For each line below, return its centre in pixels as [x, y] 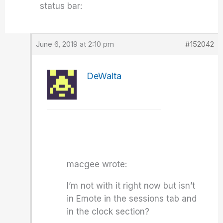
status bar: [61, 6]
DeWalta [104, 76]
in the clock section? [108, 212]
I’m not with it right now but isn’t [131, 186]
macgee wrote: [97, 164]
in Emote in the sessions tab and [132, 199]
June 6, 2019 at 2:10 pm [75, 44]
